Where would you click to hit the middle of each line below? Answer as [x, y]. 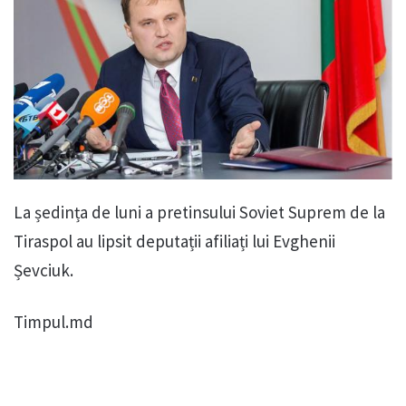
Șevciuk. [43, 271]
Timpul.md [53, 322]
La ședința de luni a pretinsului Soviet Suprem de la [199, 213]
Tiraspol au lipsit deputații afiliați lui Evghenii [174, 242]
